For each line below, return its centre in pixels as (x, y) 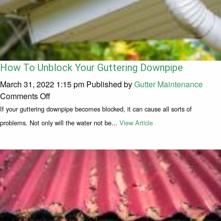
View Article (136, 123)
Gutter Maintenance (168, 84)
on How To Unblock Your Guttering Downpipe (129, 96)
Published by (110, 84)
